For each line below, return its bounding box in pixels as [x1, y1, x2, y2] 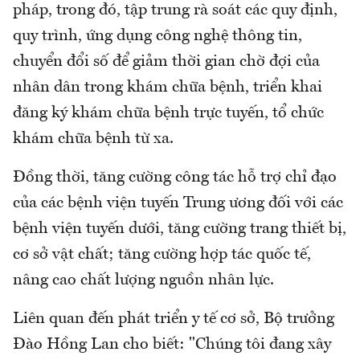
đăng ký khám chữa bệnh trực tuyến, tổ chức [13, 105, 324, 122]
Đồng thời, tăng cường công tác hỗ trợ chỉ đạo [13, 170, 337, 186]
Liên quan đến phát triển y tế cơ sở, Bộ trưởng [13, 311, 334, 328]
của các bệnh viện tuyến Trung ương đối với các [13, 195, 343, 212]
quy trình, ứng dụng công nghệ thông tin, [13, 28, 302, 45]
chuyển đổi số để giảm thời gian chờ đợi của [13, 54, 320, 71]
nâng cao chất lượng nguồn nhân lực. [13, 272, 274, 289]
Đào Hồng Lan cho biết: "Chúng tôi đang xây [13, 337, 331, 354]
